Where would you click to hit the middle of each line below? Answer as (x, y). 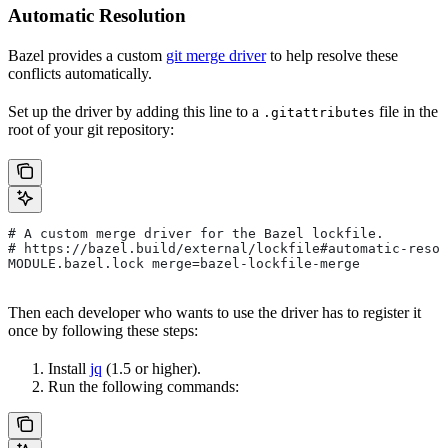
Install (69, 368)
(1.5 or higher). (151, 368)
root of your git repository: (91, 129)
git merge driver (216, 55)
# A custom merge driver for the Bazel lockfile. (196, 233)
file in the (406, 111)
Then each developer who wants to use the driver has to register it (214, 312)
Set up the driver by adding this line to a (135, 111)
